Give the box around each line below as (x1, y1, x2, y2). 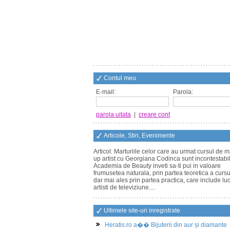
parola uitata (96, 111, 131, 118)
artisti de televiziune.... (93, 184, 155, 191)
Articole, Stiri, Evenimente (104, 132, 175, 139)
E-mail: (96, 88, 116, 95)
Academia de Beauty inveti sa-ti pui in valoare (93, 162, 221, 169)
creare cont (139, 111, 170, 118)
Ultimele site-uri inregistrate (104, 207, 180, 214)
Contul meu (104, 74, 136, 82)
